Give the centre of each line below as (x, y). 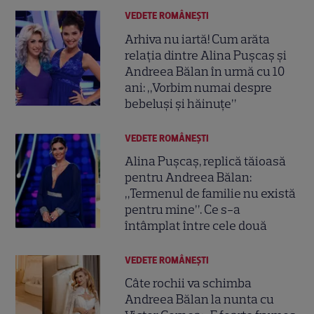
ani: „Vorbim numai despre (199, 87)
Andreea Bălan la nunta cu (200, 300)
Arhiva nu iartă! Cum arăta (198, 39)
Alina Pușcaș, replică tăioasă (206, 161)
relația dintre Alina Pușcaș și (206, 55)
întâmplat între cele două (196, 225)
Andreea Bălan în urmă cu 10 (205, 71)
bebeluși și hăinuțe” (181, 103)
